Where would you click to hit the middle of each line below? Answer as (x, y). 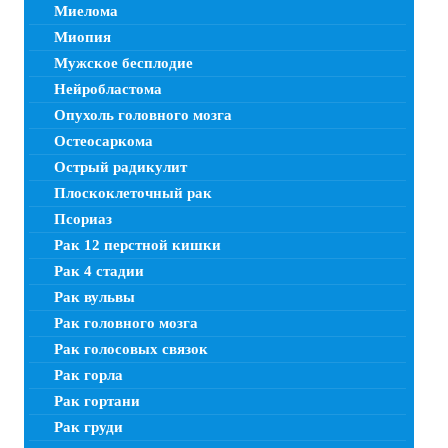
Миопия (82, 37)
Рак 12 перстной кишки (137, 245)
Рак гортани (97, 401)
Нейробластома (108, 89)
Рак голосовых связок (131, 349)
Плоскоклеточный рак (133, 193)
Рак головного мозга (126, 323)
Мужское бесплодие (123, 63)
